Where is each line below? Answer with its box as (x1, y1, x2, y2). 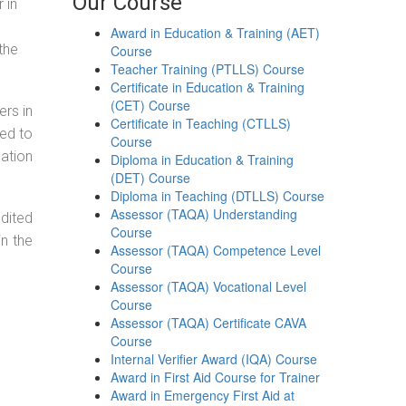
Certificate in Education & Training (111, 78, 305, 96)
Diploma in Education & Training (111, 150, 295, 169)
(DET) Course (111, 169, 191, 187)
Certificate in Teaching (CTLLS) (111, 114, 292, 132)
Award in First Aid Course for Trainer (111, 368, 321, 386)
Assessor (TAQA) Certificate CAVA (111, 314, 307, 332)
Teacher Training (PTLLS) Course (111, 60, 305, 78)
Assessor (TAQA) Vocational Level (111, 277, 307, 295)
